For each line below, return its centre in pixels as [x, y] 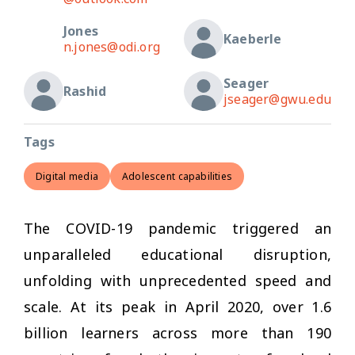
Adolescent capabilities [177, 176]
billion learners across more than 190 [177, 332]
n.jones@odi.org [112, 46]
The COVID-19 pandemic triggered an [177, 228]
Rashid [85, 91]
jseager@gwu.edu [277, 99]
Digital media [67, 176]
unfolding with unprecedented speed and [177, 280]
